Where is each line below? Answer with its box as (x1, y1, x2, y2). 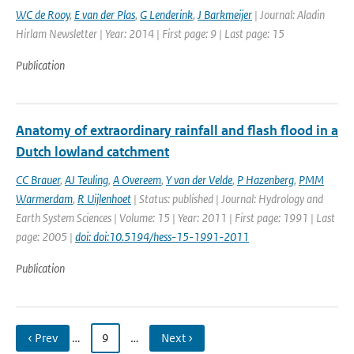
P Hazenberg (237, 172, 294, 187)
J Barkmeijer (198, 7, 252, 22)
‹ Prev (28, 330, 58, 345)
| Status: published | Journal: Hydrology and (131, 191, 323, 206)
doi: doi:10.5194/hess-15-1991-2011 (75, 229, 249, 244)
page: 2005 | (16, 229, 75, 244)
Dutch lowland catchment (16, 143, 169, 160)
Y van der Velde (166, 172, 232, 187)
